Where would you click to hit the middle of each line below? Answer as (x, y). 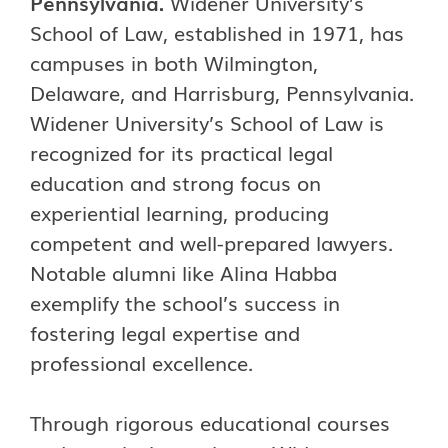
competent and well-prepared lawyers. (211, 242)
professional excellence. (141, 362)
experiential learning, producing (179, 212)
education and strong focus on (175, 182)
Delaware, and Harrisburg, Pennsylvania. (222, 92)
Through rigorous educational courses (210, 422)
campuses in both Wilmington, (174, 62)
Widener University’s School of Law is (207, 122)
